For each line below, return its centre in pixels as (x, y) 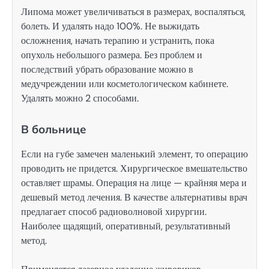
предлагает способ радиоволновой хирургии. (114, 211)
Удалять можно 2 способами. (80, 98)
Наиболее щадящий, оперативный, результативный (126, 226)
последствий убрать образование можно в (107, 70)
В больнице (54, 129)
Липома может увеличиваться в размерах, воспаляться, (133, 12)
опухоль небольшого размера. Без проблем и (112, 55)
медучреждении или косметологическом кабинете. (125, 84)
